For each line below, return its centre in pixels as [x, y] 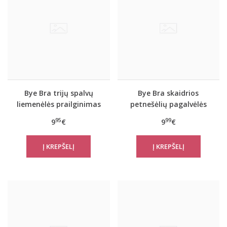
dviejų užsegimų [59, 115]
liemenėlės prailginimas [59, 104]
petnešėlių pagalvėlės [168, 104]
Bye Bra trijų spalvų [59, 93]
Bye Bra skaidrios [168, 93]
